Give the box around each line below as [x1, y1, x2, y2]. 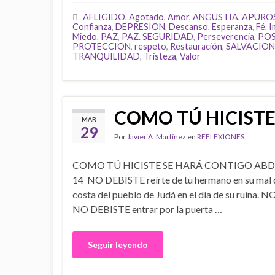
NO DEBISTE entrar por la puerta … [72, 203, 222, 215]
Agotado [129, 12, 164, 22]
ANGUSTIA [193, 12, 238, 22]
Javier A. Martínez [127, 132, 186, 141]
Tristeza [144, 51, 176, 61]
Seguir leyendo [88, 239, 148, 250]
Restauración [170, 41, 222, 52]
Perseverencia [197, 31, 254, 42]
